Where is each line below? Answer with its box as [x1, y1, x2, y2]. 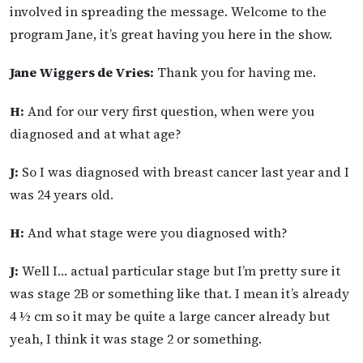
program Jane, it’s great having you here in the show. [10, 25, 332, 44]
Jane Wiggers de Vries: [10, 63, 154, 82]
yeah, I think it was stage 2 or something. [10, 330, 262, 348]
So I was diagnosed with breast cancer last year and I [19, 162, 349, 181]
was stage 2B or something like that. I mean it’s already [10, 284, 349, 303]
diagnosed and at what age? [10, 124, 181, 143]
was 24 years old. [10, 185, 113, 203]
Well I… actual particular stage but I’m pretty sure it [19, 262, 340, 280]
